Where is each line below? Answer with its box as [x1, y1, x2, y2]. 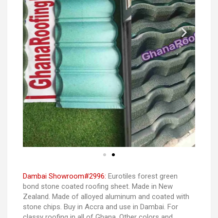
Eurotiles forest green [106, 171, 178, 181]
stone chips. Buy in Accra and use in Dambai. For [23, 202, 178, 211]
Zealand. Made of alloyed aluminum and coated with [23, 192, 189, 201]
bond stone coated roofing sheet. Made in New [23, 182, 173, 191]
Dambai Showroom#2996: [23, 171, 106, 181]
